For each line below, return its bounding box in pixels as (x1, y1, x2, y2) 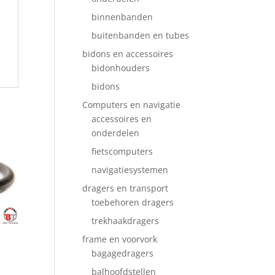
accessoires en (91, 113, 152, 125)
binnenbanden (91, 11, 153, 23)
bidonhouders (91, 62, 150, 74)
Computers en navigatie (82, 99, 181, 110)
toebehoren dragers (91, 196, 174, 208)
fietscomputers (91, 145, 153, 157)
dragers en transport (82, 182, 169, 194)
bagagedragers (91, 247, 154, 259)
